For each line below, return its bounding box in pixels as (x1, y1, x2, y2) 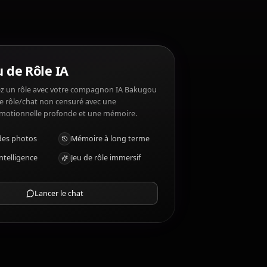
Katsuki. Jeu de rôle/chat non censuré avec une (6, 225, 189, 237)
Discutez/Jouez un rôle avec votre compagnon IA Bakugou (6, 212, 234, 224)
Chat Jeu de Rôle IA (6, 188, 136, 207)
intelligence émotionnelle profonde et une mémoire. (6, 238, 212, 250)
